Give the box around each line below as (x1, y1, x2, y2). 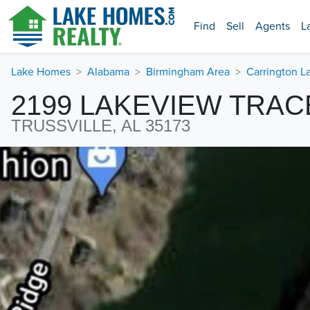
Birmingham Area (146, 65, 230, 79)
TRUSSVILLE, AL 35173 (11, 116, 190, 135)
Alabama (87, 65, 129, 79)
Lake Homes (11, 65, 71, 79)
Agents (255, 19, 290, 33)
